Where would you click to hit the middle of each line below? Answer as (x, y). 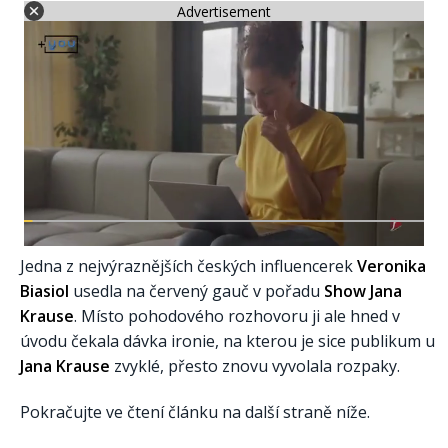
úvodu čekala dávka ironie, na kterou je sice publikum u (227, 341)
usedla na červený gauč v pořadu (196, 291)
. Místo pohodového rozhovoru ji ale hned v (237, 316)
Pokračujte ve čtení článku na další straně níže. (195, 411)
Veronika (391, 266)
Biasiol (44, 291)
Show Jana (363, 291)
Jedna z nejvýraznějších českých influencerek (188, 266)
